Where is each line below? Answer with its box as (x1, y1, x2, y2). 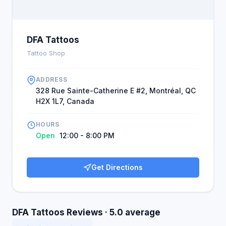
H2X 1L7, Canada (36, 97, 94, 105)
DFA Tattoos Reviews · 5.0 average (12, 207, 160, 217)
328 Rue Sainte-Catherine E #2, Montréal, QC (36, 86, 196, 95)
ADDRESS (36, 76, 68, 83)
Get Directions (91, 163, 143, 172)
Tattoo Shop (27, 49, 65, 57)
